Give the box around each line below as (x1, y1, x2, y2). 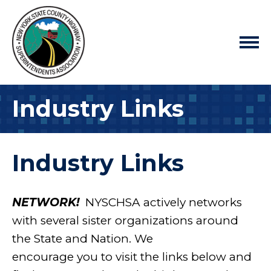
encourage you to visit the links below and (12, 250, 252, 264)
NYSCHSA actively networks (79, 195, 242, 209)
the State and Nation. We (12, 232, 153, 246)
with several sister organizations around (12, 214, 238, 227)
